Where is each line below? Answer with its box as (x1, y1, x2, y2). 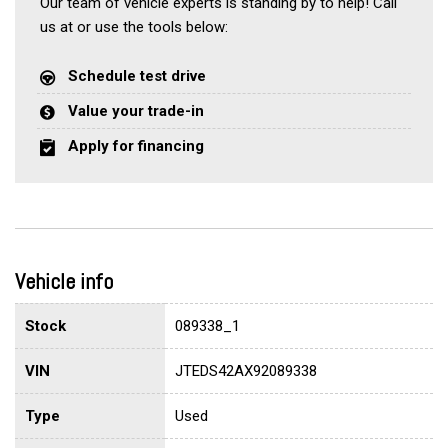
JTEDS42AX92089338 (175, 361, 317, 380)
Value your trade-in (68, 101, 205, 120)
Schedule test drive (68, 66, 207, 85)
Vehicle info (15, 266, 113, 295)
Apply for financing (68, 136, 205, 155)
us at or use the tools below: (40, 17, 228, 36)
